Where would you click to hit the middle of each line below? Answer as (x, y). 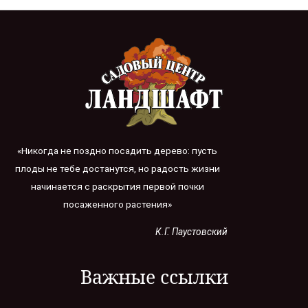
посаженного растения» (117, 205)
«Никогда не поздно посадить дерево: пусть (117, 151)
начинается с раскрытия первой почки (117, 187)
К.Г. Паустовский (191, 232)
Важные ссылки (154, 276)
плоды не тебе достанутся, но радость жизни (117, 169)
